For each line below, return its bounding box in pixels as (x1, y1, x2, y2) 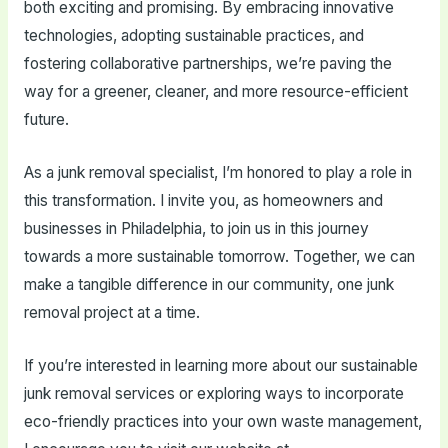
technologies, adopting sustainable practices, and (23, 26, 364, 46)
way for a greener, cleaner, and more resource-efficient (23, 82, 408, 102)
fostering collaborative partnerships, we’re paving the (23, 54, 392, 74)
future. (23, 110, 69, 130)
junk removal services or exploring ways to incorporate (23, 384, 404, 403)
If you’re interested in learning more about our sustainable (23, 356, 418, 375)
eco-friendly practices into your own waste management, (23, 412, 422, 431)
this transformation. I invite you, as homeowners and (23, 191, 383, 211)
